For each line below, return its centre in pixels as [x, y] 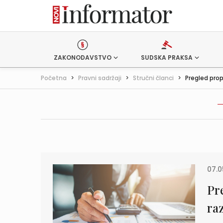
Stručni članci [153, 78]
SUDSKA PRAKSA [167, 57]
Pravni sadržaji [100, 78]
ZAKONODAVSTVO [83, 57]
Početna [54, 78]
